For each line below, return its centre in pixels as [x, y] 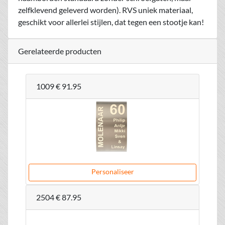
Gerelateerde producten [60, 51]
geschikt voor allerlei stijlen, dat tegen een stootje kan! [111, 22]
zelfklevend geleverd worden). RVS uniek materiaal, [105, 10]
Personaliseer [113, 172]
